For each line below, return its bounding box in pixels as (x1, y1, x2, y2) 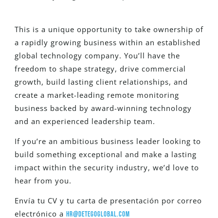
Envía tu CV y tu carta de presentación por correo (15, 196, 202, 206)
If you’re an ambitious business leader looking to (15, 136, 201, 146)
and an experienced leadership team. (15, 116, 155, 126)
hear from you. (15, 176, 72, 186)
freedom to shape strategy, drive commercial (15, 63, 186, 73)
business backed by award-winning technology (15, 103, 192, 113)
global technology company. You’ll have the (15, 50, 180, 60)
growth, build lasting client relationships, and (15, 76, 188, 87)
